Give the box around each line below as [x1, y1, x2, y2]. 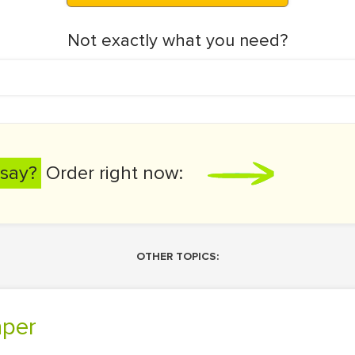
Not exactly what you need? [67, 30, 288, 52]
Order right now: [41, 162, 183, 185]
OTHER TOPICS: [136, 250, 219, 263]
